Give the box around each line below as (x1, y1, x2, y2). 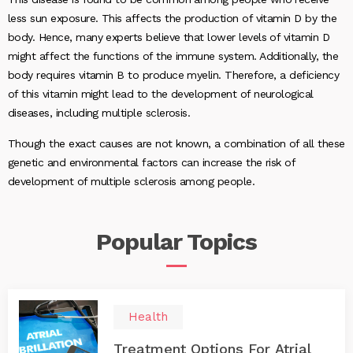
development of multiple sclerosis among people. (8, 175, 255, 188)
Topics (187, 228, 257, 255)
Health (128, 310, 168, 324)
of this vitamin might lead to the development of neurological (8, 87, 314, 100)
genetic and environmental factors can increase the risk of (8, 156, 295, 169)
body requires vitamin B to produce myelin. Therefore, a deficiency (8, 69, 340, 81)
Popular (96, 228, 188, 255)
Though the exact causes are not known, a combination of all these (8, 137, 345, 150)
